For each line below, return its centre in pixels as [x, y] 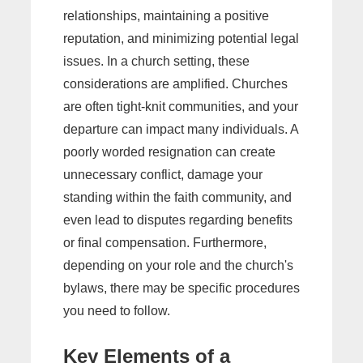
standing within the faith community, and [177, 197]
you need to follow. [117, 310]
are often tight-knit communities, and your [181, 106]
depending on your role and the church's [178, 265]
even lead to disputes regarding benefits [178, 220]
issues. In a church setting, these [156, 61]
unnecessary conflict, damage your [163, 174]
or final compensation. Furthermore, [165, 242]
